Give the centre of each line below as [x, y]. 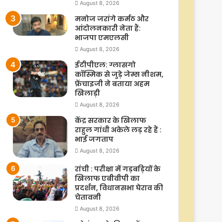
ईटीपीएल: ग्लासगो [105, 65]
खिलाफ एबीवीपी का [107, 179]
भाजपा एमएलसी [102, 37]
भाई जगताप [94, 139]
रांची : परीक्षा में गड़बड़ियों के [118, 169]
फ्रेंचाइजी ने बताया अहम [112, 83]
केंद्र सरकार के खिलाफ [111, 120]
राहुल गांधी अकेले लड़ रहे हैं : [118, 130]
